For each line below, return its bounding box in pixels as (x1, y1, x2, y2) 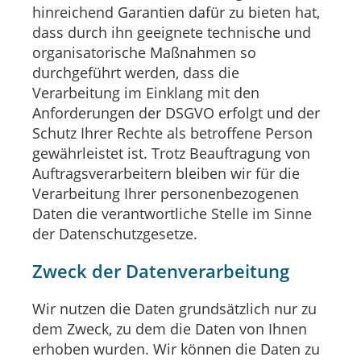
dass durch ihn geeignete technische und (32, 22, 311, 42)
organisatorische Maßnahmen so (32, 42, 256, 62)
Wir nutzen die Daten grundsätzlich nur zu (32, 298, 317, 318)
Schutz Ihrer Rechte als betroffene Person (32, 122, 313, 143)
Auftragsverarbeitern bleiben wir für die (32, 163, 300, 183)
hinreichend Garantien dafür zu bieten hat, (32, 2, 320, 22)
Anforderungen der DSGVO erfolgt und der (32, 102, 320, 122)
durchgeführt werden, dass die (32, 62, 239, 82)
